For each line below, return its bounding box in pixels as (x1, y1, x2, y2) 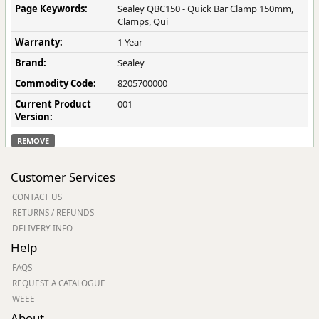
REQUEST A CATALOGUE (12, 277, 105, 288)
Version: (15, 110, 53, 123)
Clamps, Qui (117, 15, 168, 28)
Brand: (15, 56, 46, 69)
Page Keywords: (15, 2, 88, 15)
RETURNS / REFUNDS (12, 206, 94, 218)
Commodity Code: (15, 77, 96, 90)
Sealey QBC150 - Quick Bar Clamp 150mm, (117, 2, 293, 15)
